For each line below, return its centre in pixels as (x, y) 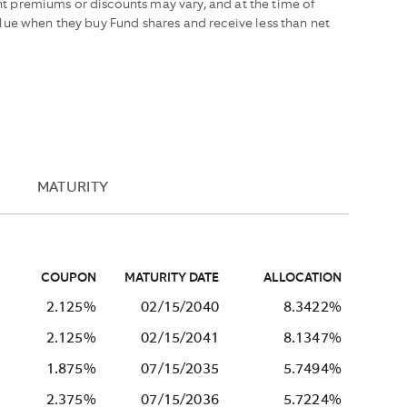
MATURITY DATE (171, 278)
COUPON (68, 278)
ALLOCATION (302, 278)
